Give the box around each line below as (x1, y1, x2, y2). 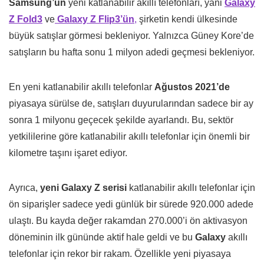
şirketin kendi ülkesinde (137, 14, 237, 24)
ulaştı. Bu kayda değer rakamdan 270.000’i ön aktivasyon (9, 215, 247, 226)
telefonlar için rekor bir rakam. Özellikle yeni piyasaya (9, 248, 231, 259)
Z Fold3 (9, 14, 42, 24)
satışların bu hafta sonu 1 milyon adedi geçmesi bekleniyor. (9, 47, 255, 57)
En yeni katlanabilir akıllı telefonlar (9, 81, 154, 92)
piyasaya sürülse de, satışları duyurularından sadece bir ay (9, 98, 253, 108)
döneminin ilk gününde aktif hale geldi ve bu (9, 232, 195, 242)
